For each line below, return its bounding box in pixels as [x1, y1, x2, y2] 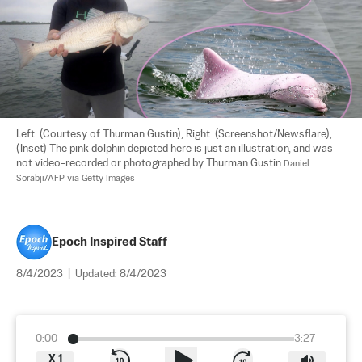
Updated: [75, 268, 120, 280]
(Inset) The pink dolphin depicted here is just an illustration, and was [16, 143, 335, 154]
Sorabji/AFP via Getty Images [16, 173, 135, 183]
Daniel [284, 158, 312, 169]
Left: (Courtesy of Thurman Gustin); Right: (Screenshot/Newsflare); [16, 128, 332, 140]
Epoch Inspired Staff [52, 235, 167, 248]
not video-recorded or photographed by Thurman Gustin [16, 158, 284, 169]
